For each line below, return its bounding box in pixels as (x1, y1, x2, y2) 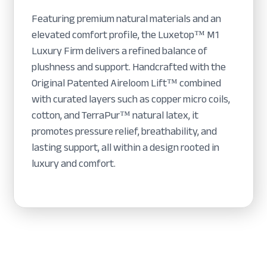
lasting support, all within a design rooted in (32, 137, 220, 158)
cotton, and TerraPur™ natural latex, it (32, 105, 199, 126)
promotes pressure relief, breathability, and (32, 121, 218, 142)
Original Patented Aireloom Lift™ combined (32, 73, 222, 94)
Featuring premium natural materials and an (32, 8, 222, 29)
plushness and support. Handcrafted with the (32, 57, 226, 77)
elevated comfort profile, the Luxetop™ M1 (32, 24, 219, 45)
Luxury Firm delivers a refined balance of (32, 41, 208, 61)
